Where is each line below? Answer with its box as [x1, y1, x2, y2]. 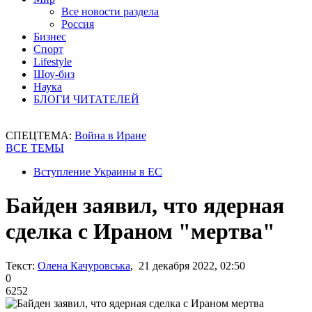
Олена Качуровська [38, 259, 130, 272]
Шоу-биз [33, 68, 75, 80]
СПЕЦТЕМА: [6, 130, 75, 141]
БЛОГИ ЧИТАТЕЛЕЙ [33, 93, 139, 105]
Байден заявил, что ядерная [6, 193, 284, 219]
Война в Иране [75, 130, 146, 141]
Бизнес [33, 31, 66, 42]
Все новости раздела [61, 6, 159, 17]
